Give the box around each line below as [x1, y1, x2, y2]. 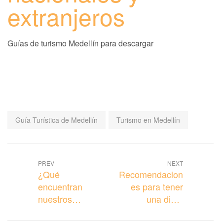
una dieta [147, 192, 184, 206]
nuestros [37, 192, 72, 206]
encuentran [37, 180, 82, 193]
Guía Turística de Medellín [15, 115, 98, 125]
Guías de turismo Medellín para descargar [7, 37, 153, 49]
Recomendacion [119, 168, 184, 181]
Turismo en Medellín [116, 115, 180, 125]
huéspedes [37, 205, 81, 218]
